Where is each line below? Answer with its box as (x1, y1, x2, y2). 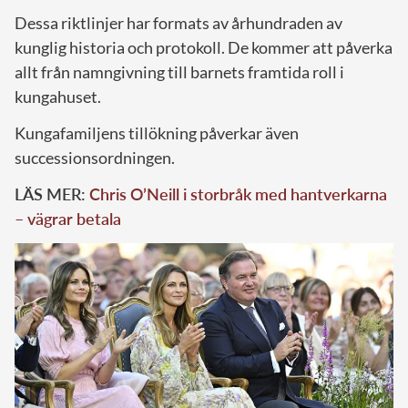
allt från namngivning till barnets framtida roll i (15, 61, 344, 82)
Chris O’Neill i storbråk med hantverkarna (89, 183, 387, 204)
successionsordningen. (15, 147, 175, 168)
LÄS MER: (15, 183, 89, 204)
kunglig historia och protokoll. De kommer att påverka (15, 36, 393, 57)
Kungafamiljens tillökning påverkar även (15, 122, 299, 143)
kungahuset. (15, 86, 101, 107)
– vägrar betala (15, 208, 121, 229)
